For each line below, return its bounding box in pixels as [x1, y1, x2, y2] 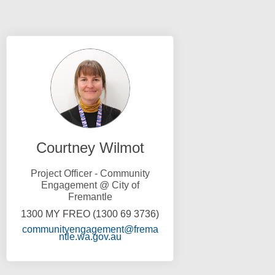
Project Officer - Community [30, 168, 150, 179]
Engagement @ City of [41, 179, 139, 190]
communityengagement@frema [21, 223, 158, 234]
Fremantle [68, 191, 112, 202]
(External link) [120, 230, 181, 241]
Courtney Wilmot [36, 139, 144, 156]
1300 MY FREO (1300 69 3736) [21, 208, 160, 219]
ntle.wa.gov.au [58, 231, 122, 242]
